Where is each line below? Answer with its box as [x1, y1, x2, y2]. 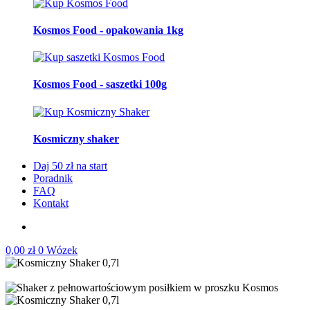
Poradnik [33, 172, 73, 185]
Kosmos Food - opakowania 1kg [33, 24, 183, 36]
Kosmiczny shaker [33, 132, 119, 145]
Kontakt [33, 197, 69, 210]
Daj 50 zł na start [33, 160, 107, 172]
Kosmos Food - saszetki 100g [33, 78, 167, 91]
